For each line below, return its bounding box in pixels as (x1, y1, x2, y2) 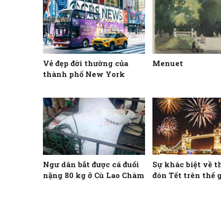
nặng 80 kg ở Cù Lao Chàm (43, 170, 144, 181)
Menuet (152, 58, 184, 68)
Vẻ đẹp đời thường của (43, 58, 128, 68)
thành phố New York (43, 69, 125, 79)
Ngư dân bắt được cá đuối (43, 159, 139, 170)
